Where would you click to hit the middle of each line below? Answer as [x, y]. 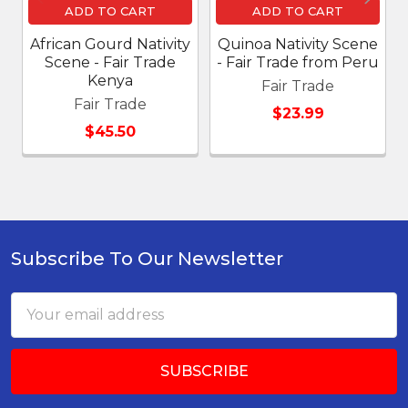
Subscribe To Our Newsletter [147, 258]
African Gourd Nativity [110, 44]
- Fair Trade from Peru [298, 62]
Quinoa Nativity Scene [298, 44]
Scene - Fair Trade [110, 62]
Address [40, 324]
